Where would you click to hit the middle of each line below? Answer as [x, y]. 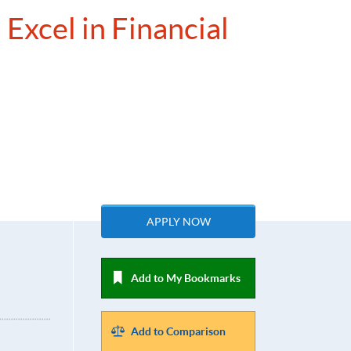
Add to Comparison [179, 332]
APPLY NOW [178, 222]
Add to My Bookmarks [186, 279]
